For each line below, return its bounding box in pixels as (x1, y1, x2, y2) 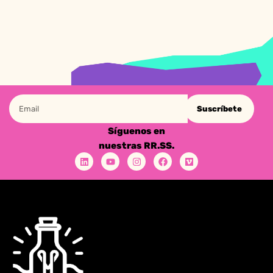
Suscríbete (197, 104, 243, 114)
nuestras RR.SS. (98, 140, 174, 152)
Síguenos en (107, 126, 165, 137)
